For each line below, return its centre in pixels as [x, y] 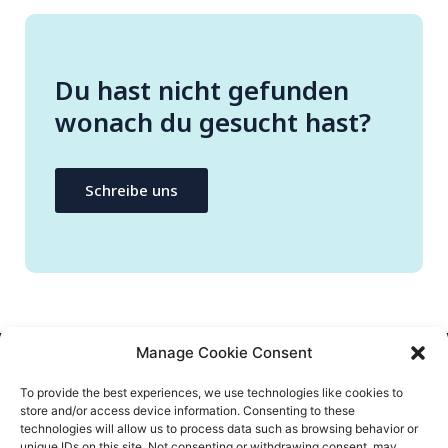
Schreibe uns [131, 189]
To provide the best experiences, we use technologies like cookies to [211, 392]
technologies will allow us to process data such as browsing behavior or [219, 428]
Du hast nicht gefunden [202, 89]
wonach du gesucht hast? [213, 121]
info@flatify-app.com [239, 418]
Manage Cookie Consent [224, 352]
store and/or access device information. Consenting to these [187, 410]
